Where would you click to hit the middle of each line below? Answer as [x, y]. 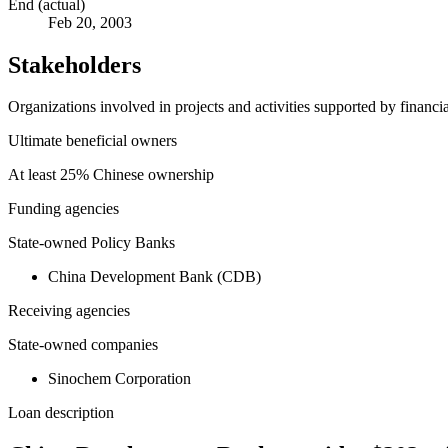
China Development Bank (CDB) [154, 277]
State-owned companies [83, 345]
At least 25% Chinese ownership [111, 175]
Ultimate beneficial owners [92, 141]
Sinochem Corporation [119, 379]
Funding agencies [63, 209]
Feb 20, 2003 [90, 22]
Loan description [61, 413]
